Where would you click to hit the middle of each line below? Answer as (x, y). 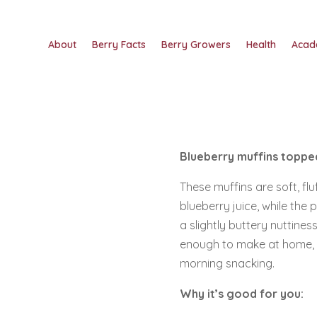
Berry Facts (119, 44)
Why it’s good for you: (241, 294)
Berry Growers (196, 44)
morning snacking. (227, 264)
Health (261, 44)
